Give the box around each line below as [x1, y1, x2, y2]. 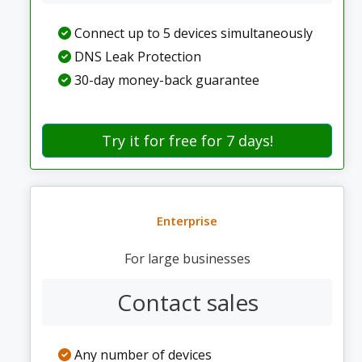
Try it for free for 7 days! [101, 131, 273, 150]
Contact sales [117, 287, 259, 318]
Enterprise [157, 213, 217, 229]
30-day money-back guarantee [70, 71, 259, 89]
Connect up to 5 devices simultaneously [70, 24, 313, 42]
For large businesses [124, 250, 250, 267]
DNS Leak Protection [70, 48, 201, 65]
